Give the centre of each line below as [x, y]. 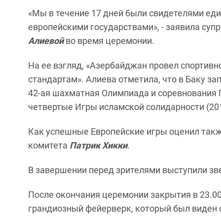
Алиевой [46, 41]
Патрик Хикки [98, 146]
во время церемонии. [109, 41]
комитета [49, 146]
